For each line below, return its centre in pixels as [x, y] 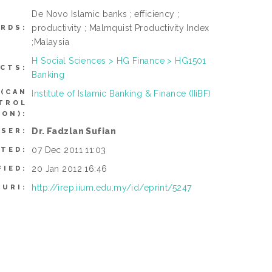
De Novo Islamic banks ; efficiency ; [106, 14]
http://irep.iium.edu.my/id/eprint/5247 [112, 188]
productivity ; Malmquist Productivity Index [121, 28]
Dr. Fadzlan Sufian [74, 131]
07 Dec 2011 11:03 [69, 150]
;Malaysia [51, 42]
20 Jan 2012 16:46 [70, 169]
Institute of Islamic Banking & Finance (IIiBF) [121, 94]
